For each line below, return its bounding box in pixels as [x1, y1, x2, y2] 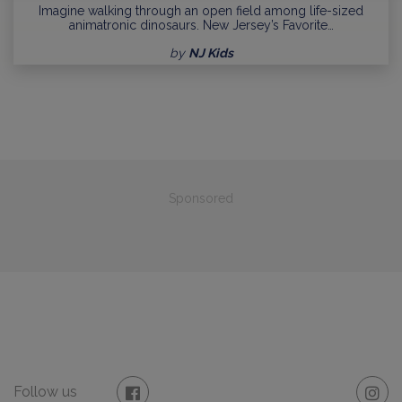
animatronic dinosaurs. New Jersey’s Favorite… [68, 18, 334, 33]
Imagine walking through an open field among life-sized [39, 4, 363, 19]
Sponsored [169, 191, 233, 206]
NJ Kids [188, 46, 233, 61]
